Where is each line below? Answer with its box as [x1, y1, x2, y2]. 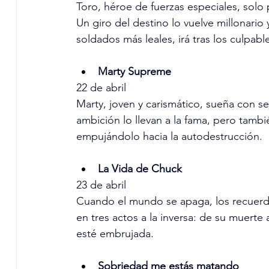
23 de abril [76, 178, 126, 192]
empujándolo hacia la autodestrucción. [76, 130, 262, 144]
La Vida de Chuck [97, 162, 182, 176]
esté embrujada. [76, 227, 154, 241]
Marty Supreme [97, 65, 171, 79]
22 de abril [76, 81, 126, 95]
